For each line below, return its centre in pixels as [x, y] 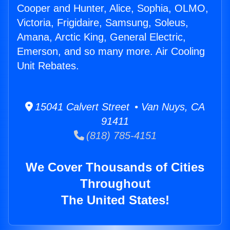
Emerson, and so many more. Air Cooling [111, 52]
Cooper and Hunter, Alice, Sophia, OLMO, [113, 8]
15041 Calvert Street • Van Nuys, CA [119, 107]
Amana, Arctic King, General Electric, [101, 37]
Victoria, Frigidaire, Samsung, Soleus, [103, 23]
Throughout [115, 184]
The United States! [115, 200]
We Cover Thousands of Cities [115, 167]
